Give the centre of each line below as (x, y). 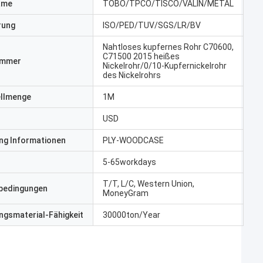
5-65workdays (129, 162)
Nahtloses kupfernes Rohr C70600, (168, 47)
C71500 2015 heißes (141, 56)
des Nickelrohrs (132, 75)
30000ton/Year (131, 215)
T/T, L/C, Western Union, (149, 184)
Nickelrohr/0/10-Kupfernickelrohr (165, 66)
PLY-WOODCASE (133, 140)
